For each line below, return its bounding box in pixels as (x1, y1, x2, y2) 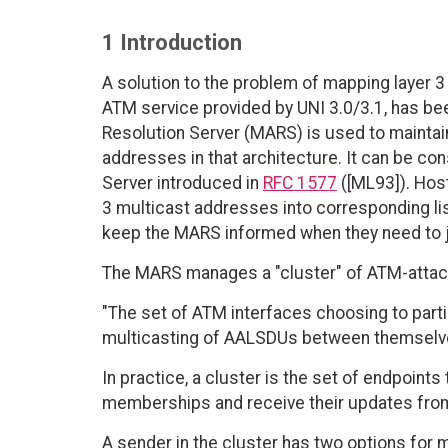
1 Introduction (102, 30, 242, 56)
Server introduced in (102, 173, 263, 194)
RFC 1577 (263, 173, 337, 194)
